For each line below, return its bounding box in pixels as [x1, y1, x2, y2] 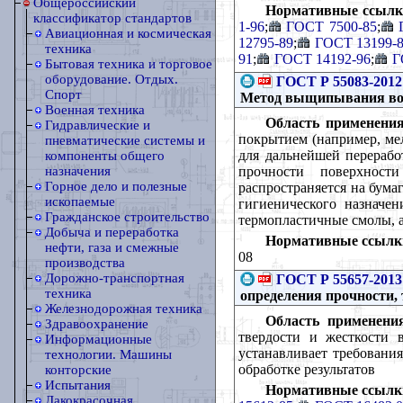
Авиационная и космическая [45, 26, 211, 40]
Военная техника [45, 103, 145, 117]
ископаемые [45, 194, 115, 209]
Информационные [45, 332, 152, 346]
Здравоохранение [45, 317, 148, 331]
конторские [45, 363, 112, 377]
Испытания [45, 378, 111, 392]
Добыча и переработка [45, 225, 179, 239]
